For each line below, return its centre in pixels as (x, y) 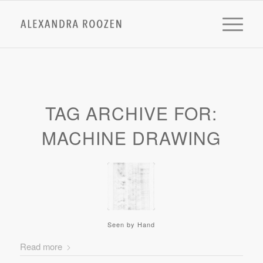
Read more (41, 246)
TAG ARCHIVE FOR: (131, 113)
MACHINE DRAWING (131, 138)
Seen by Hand (131, 224)
